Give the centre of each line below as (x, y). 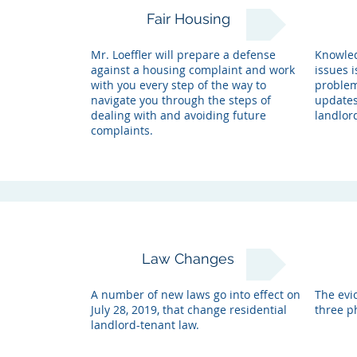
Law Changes (188, 259)
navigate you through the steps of (180, 100)
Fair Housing (188, 19)
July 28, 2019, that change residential (188, 310)
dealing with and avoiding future (178, 115)
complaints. (122, 130)
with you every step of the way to (178, 85)
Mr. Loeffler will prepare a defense (183, 55)
